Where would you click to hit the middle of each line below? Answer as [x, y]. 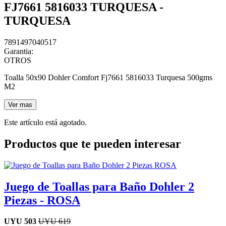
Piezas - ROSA [42, 200]
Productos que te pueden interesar [93, 144]
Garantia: [19, 51]
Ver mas [20, 104]
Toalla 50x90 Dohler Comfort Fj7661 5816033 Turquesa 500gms [108, 77]
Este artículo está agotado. [45, 122]
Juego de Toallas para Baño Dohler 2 [99, 186]
